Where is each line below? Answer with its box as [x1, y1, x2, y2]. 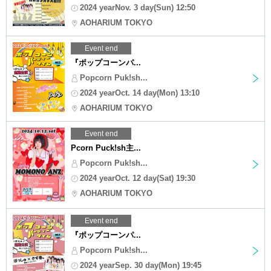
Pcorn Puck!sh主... [71, 143, 141, 152]
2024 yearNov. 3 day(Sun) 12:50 [80, 2, 195, 12]
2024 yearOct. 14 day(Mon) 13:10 [80, 88, 200, 97]
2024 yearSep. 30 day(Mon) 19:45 [80, 260, 201, 270]
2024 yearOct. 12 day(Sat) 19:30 [80, 173, 195, 183]
